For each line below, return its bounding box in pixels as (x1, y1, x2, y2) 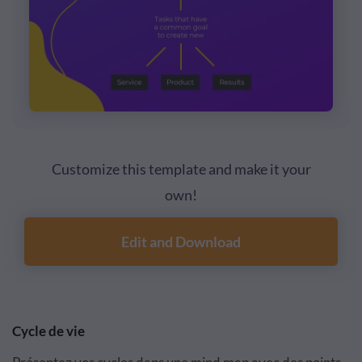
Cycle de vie (12, 322, 87, 340)
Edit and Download (121, 233, 241, 251)
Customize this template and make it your (51, 160, 311, 179)
